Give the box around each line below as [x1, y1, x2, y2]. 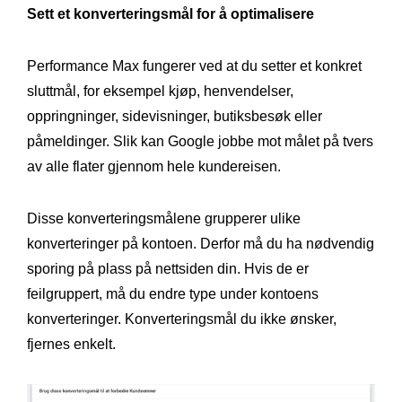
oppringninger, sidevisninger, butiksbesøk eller [27, 108, 322, 124]
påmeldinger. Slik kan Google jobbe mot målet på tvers [27, 133, 373, 149]
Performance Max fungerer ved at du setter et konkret [27, 57, 362, 74]
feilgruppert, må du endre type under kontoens [27, 285, 319, 301]
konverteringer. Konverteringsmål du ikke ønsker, [27, 310, 336, 327]
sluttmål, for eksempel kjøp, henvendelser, [27, 83, 293, 99]
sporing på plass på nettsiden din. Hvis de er [27, 260, 309, 276]
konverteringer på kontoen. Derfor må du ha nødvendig [27, 235, 374, 251]
